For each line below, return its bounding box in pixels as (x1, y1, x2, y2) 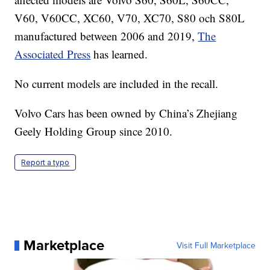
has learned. (90, 46, 148, 62)
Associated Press (14, 46, 91, 62)
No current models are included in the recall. (14, 76, 219, 92)
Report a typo (21, 158, 70, 168)
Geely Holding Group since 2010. (14, 124, 173, 139)
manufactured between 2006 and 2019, (14, 28, 198, 44)
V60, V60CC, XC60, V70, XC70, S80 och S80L (14, 10, 245, 26)
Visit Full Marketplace (176, 239, 256, 252)
